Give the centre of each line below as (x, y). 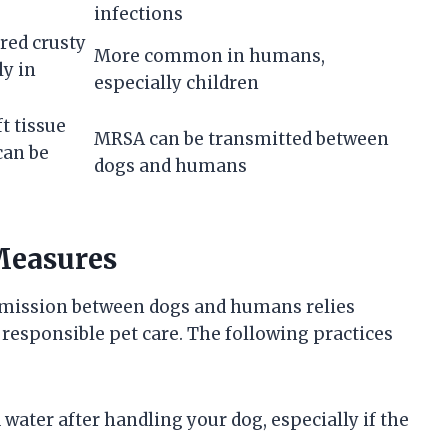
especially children (176, 83)
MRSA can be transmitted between (241, 139)
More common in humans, (209, 56)
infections (138, 14)
